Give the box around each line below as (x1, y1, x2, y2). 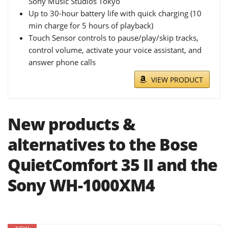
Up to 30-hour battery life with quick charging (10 (28, 8, 202, 18)
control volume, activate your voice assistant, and (28, 45, 202, 55)
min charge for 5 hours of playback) (28, 20, 153, 31)
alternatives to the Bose (8, 133, 197, 155)
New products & (8, 113, 135, 135)
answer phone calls (28, 57, 96, 67)
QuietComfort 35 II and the (8, 154, 217, 176)
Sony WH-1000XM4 (8, 174, 155, 196)
